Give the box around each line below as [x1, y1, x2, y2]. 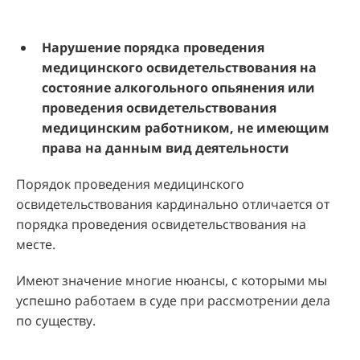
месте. [16, 235, 59, 253]
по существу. [16, 311, 102, 329]
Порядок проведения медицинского [16, 174, 244, 193]
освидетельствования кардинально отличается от [16, 194, 329, 213]
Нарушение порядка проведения [42, 38, 264, 56]
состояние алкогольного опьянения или [42, 78, 315, 96]
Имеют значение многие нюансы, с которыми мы [16, 271, 327, 289]
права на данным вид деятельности [42, 138, 289, 157]
